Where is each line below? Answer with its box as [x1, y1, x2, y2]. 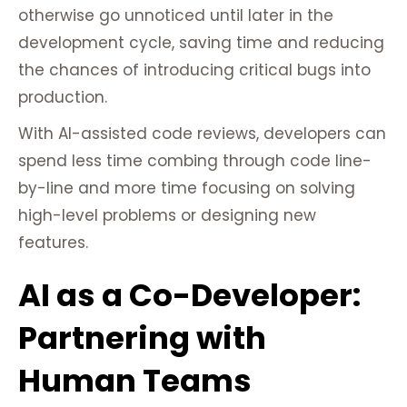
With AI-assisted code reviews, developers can [18, 123, 386, 145]
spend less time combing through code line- [18, 150, 372, 173]
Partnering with [18, 316, 266, 361]
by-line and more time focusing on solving [18, 177, 355, 200]
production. [18, 86, 107, 109]
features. [18, 232, 88, 254]
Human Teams [18, 359, 252, 403]
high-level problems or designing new [18, 204, 316, 227]
